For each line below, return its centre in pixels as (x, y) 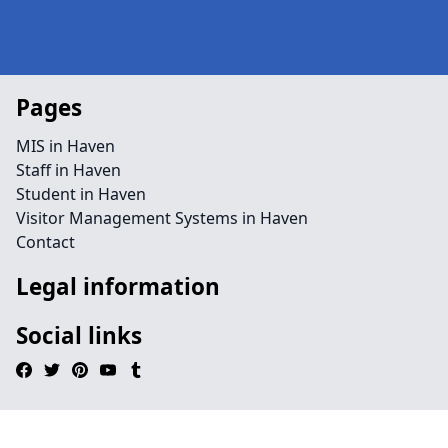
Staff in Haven (68, 170)
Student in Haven (81, 194)
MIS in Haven (65, 146)
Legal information (118, 286)
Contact (45, 242)
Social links (79, 335)
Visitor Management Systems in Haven (162, 218)
